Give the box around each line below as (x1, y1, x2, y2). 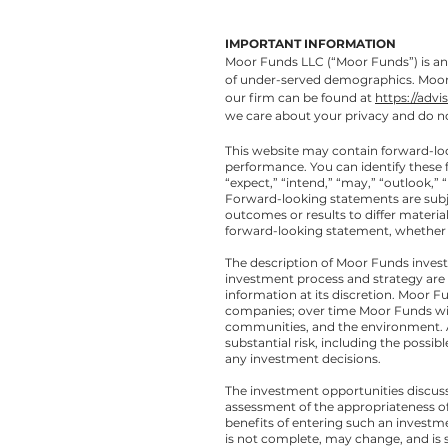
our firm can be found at (225, 90, 375, 105)
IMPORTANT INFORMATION (225, 36, 396, 51)
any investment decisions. (225, 351, 381, 366)
